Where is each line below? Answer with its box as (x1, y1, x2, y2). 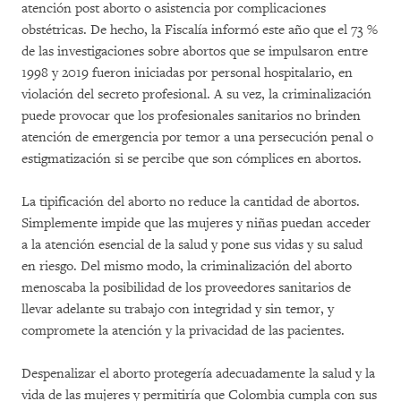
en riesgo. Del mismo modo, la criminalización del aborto (21, 257, 352, 275)
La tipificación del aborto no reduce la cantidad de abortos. (21, 192, 360, 210)
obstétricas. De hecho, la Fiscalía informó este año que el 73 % (21, 21, 378, 38)
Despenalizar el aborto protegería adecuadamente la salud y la (21, 364, 375, 382)
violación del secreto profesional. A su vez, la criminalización (21, 85, 371, 103)
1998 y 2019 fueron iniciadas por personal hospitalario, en (21, 64, 353, 81)
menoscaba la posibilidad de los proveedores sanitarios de (21, 278, 351, 296)
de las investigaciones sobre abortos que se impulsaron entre (21, 42, 368, 60)
